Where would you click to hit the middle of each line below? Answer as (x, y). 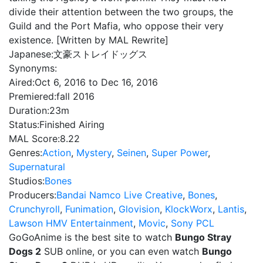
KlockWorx (189, 209)
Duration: (29, 110)
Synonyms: (33, 68)
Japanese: (31, 54)
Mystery (94, 153)
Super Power (180, 153)
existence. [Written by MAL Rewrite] (89, 40)
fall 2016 (75, 96)
